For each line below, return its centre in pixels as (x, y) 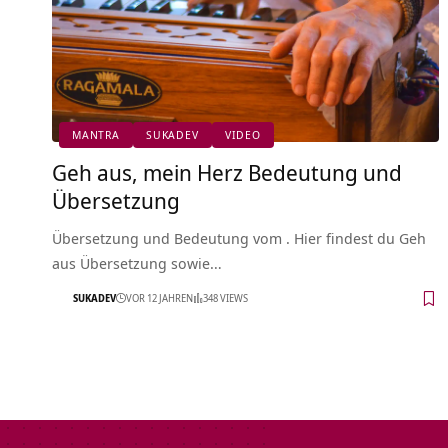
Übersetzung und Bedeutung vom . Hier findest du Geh (239, 237)
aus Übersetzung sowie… (137, 262)
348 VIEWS (225, 298)
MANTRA (96, 135)
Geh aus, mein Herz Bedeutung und (227, 171)
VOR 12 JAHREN (159, 298)
